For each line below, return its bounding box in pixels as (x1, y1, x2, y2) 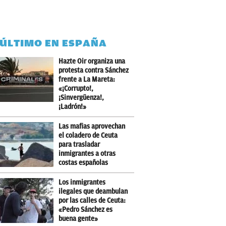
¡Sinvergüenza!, (59, 94, 104, 101)
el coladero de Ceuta (59, 132, 118, 139)
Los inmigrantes (59, 179, 106, 186)
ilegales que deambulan (59, 188, 128, 195)
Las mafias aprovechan (59, 123, 126, 130)
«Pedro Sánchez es (59, 206, 113, 213)
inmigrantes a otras (59, 150, 116, 157)
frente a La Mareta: (59, 76, 116, 83)
